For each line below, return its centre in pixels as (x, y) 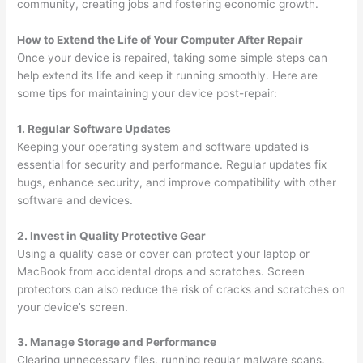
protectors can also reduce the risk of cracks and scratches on (181, 289)
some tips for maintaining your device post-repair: (147, 93)
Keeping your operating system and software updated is (163, 146)
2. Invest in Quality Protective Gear (112, 235)
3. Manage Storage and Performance (117, 342)
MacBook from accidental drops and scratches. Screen (161, 271)
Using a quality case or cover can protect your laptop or (164, 253)
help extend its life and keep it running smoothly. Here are (168, 75)
